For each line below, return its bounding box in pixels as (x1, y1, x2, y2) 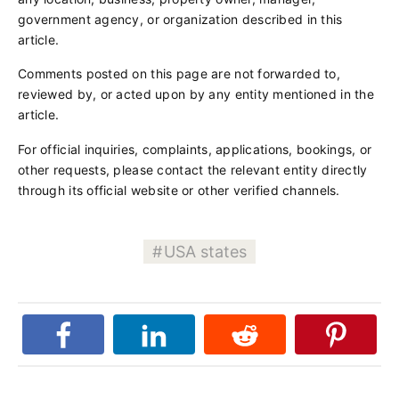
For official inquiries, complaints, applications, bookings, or (18, 141, 372, 157)
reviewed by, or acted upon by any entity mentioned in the (18, 86, 374, 102)
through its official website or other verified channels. (18, 182, 340, 198)
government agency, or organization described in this (18, 11, 343, 27)
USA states (163, 241, 247, 261)
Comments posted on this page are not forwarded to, (18, 66, 340, 82)
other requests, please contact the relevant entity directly (18, 161, 368, 177)
